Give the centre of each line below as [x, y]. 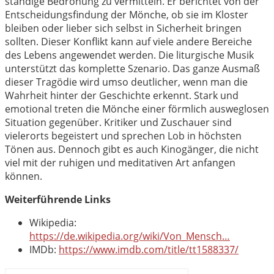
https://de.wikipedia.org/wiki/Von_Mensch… [130, 236]
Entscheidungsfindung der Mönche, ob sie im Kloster [127, 15]
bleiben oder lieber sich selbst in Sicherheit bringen [123, 28]
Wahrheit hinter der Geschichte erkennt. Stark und [122, 96]
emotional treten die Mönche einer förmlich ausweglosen [137, 109]
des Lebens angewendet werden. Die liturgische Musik [129, 55]
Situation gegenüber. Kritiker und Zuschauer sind [118, 123]
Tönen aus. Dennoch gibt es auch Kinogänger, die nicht [132, 150]
